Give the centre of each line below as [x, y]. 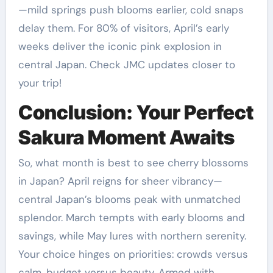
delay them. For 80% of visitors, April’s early [123, 28]
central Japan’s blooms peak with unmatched [129, 200]
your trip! [40, 83]
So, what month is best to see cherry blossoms [133, 163]
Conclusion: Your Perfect [136, 112]
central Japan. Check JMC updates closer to [126, 64]
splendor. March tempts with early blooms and [131, 218]
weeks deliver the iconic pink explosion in [120, 46]
